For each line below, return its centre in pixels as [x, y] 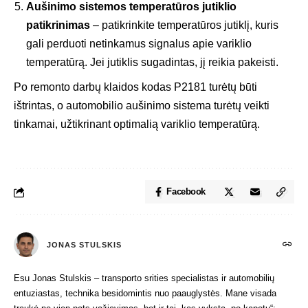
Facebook [186, 192]
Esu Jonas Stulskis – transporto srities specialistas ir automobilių [144, 278]
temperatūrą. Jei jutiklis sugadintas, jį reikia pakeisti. [152, 63]
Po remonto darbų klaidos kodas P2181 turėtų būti [135, 87]
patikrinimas [58, 25]
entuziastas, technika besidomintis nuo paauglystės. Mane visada [145, 294]
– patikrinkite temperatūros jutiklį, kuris [184, 25]
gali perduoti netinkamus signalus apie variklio [139, 44]
